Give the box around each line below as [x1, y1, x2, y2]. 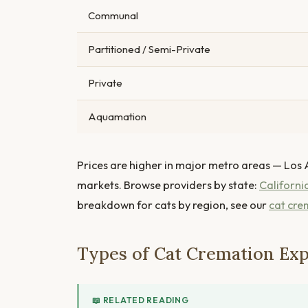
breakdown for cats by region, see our [77, 197, 269, 212]
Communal [88, 8, 138, 22]
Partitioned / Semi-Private [88, 42, 210, 56]
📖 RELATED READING [92, 295, 189, 306]
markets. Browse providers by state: [77, 177, 259, 192]
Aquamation [88, 109, 146, 123]
